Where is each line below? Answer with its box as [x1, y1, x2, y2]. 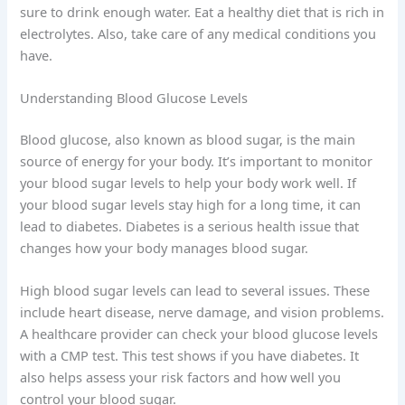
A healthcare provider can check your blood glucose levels [20, 325, 379, 344]
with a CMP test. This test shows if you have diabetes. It [20, 346, 360, 365]
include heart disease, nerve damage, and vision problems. [20, 303, 385, 322]
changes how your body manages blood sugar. [20, 239, 309, 258]
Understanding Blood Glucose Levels [20, 89, 249, 108]
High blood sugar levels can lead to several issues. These [20, 281, 371, 300]
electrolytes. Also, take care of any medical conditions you [20, 24, 377, 42]
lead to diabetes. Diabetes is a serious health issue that [20, 217, 360, 236]
